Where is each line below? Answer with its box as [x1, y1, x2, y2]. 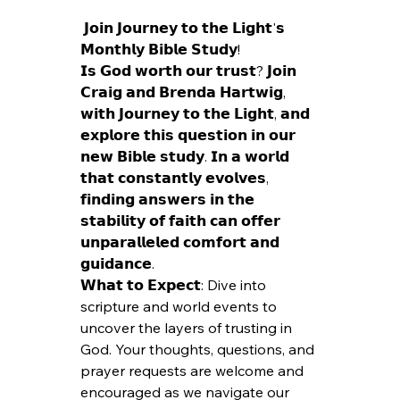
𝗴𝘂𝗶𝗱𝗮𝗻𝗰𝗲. [80, 254, 155, 272]
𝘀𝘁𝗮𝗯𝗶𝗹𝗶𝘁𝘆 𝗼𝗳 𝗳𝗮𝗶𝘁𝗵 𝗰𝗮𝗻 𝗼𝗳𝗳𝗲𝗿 [80, 211, 285, 229]
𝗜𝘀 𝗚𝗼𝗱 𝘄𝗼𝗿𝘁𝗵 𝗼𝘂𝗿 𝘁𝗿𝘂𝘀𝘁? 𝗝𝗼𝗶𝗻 [80, 61, 301, 79]
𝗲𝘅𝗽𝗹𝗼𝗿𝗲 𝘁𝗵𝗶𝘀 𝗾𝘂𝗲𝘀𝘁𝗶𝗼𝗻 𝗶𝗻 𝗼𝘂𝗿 [80, 125, 300, 144]
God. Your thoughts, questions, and [80, 339, 319, 358]
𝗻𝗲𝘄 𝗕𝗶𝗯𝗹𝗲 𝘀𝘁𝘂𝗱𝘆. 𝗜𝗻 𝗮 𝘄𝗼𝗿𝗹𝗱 [80, 146, 294, 165]
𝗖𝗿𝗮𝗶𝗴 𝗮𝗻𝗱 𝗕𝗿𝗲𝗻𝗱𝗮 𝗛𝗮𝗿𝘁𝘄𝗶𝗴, [80, 82, 290, 101]
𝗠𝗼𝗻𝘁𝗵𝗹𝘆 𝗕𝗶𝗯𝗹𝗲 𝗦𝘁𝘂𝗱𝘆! [80, 39, 245, 58]
